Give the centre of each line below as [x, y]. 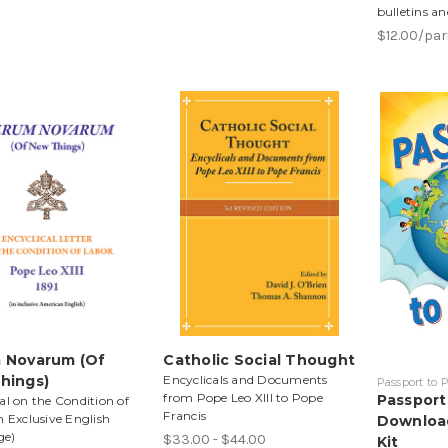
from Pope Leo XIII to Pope [243, 397]
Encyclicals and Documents [245, 379]
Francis [185, 415]
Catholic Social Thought [259, 359]
